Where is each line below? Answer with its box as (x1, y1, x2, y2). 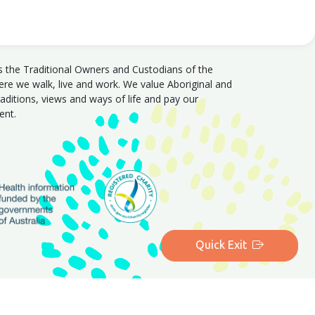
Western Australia (65, 298, 146, 312)
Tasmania (157, 298, 202, 312)
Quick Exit (195, 238, 247, 252)
